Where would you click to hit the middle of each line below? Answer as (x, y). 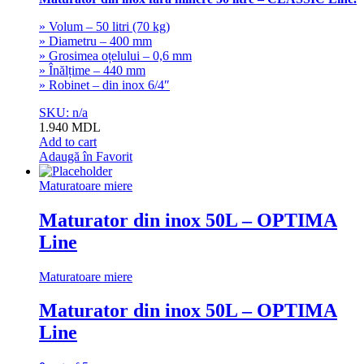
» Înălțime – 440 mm (92, 70)
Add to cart (68, 141)
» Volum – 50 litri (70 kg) (104, 26)
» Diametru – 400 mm (95, 41)
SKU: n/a (63, 112)
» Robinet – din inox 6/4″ (104, 84)
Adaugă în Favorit (86, 156)
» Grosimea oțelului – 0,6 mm (115, 55)
